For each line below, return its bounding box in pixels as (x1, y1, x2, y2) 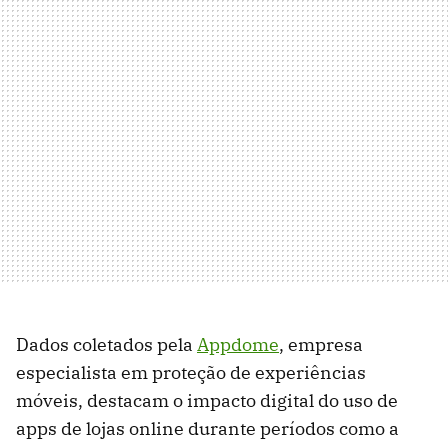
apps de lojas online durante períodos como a (16, 417, 399, 441)
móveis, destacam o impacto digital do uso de (16, 389, 398, 413)
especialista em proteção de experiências (16, 361, 366, 385)
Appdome (197, 333, 279, 357)
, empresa (279, 333, 363, 357)
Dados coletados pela (16, 333, 197, 357)
